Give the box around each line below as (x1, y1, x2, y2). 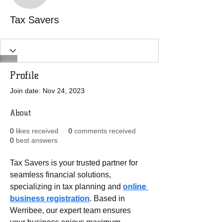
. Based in (90, 194, 127, 203)
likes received (16, 127, 58, 135)
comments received (74, 127, 136, 135)
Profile (10, 69, 39, 81)
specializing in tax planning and (10, 182, 123, 191)
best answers (16, 136, 57, 144)
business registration (10, 194, 90, 203)
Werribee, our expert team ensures (10, 206, 133, 215)
